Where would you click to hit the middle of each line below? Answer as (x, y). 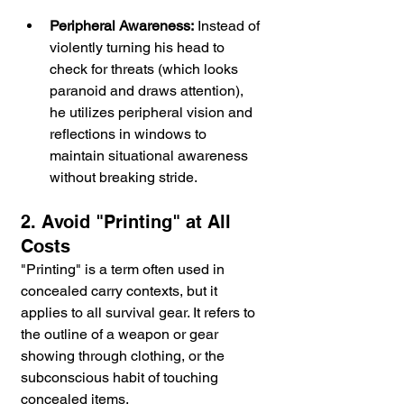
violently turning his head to (139, 48)
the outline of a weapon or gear (121, 335)
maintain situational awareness (151, 156)
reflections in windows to (130, 134)
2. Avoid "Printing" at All (129, 222)
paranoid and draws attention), (148, 91)
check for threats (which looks (146, 69)
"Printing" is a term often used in (124, 270)
